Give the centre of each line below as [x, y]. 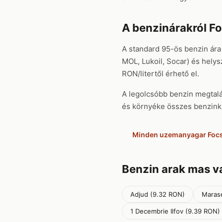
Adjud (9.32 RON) [158, 194]
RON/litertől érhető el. [161, 74]
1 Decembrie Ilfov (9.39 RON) [175, 211]
